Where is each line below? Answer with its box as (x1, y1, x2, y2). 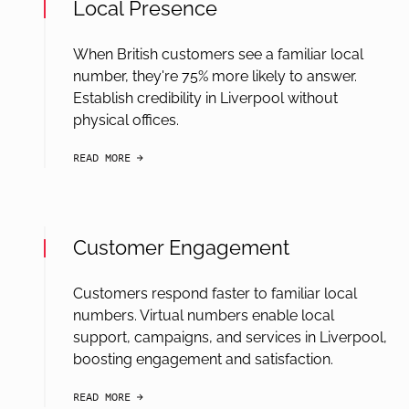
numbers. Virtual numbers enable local (73, 307, 334, 324)
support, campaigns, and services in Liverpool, (73, 329, 387, 346)
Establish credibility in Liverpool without (73, 89, 338, 107)
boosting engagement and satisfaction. (73, 351, 333, 368)
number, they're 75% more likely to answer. (73, 68, 357, 85)
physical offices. (73, 111, 179, 129)
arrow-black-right (133, 164, 242, 177)
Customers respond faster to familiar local (73, 285, 357, 302)
